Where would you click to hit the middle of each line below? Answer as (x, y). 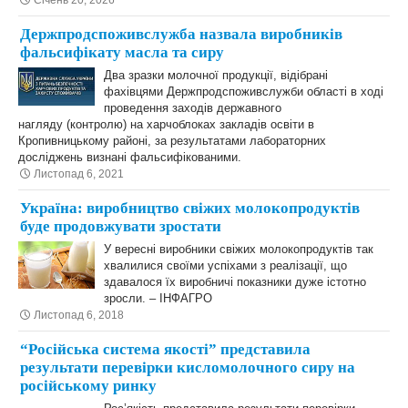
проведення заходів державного (193, 108)
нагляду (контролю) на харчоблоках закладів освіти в (166, 124)
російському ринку (88, 386)
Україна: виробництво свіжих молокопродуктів (190, 208)
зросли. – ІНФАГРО (158, 298)
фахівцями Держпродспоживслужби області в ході (244, 92)
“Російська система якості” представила (165, 349)
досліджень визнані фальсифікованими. (130, 157)
